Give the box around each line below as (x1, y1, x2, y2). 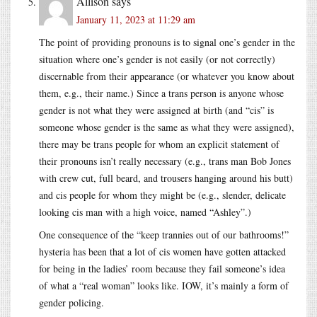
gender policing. (39, 295, 104, 309)
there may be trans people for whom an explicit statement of (39, 137, 279, 151)
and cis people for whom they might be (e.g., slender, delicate (39, 188, 286, 202)
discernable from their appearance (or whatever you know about (39, 69, 294, 83)
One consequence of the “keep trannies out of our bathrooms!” (39, 227, 289, 241)
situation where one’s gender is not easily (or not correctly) (39, 52, 275, 66)
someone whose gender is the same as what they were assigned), (39, 120, 294, 134)
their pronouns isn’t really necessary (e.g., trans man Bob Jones (39, 154, 291, 168)
